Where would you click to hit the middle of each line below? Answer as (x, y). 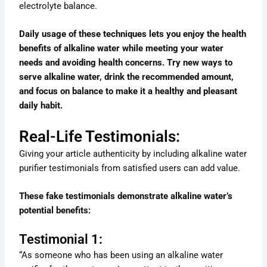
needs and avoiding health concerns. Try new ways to (126, 63)
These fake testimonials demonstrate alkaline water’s (126, 196)
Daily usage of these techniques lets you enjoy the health (133, 34)
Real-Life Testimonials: (100, 136)
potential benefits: (55, 211)
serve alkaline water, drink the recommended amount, (127, 77)
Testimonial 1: (61, 240)
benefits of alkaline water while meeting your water (122, 49)
